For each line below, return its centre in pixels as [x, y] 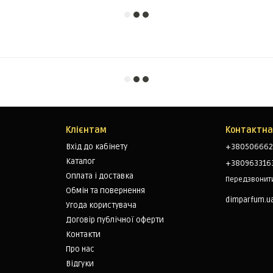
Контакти [83, 235]
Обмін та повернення [105, 191]
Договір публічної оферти [115, 220]
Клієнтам [86, 130]
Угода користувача [101, 205]
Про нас [80, 249]
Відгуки [80, 264]
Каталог [80, 161]
